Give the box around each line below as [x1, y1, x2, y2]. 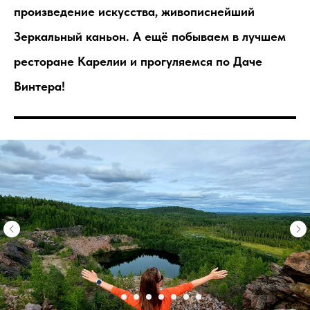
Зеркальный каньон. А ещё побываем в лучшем [14, 29, 286, 44]
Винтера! [14, 79, 65, 94]
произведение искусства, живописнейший [14, 4, 255, 19]
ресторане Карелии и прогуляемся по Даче [14, 54, 262, 69]
